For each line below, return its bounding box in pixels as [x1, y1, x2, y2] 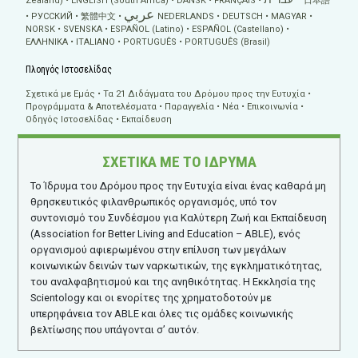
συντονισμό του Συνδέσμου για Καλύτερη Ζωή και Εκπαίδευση [30, 211, 328, 224]
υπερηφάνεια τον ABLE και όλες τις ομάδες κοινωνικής [30, 307, 294, 320]
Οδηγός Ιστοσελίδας [26, 113, 114, 125]
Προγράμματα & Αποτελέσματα [26, 101, 157, 112]
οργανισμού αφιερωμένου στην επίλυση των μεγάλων [30, 243, 287, 256]
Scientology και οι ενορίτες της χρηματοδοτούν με [30, 291, 272, 304]
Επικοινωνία [247, 101, 299, 112]
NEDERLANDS [157, 10, 215, 22]
